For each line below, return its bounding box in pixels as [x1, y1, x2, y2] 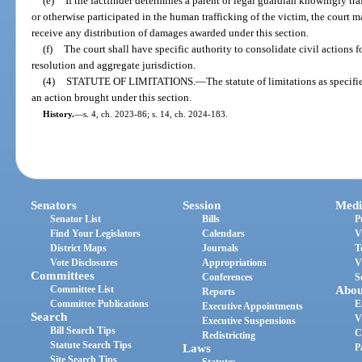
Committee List [50, 284, 115, 296]
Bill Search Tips [50, 325, 116, 337]
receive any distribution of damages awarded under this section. [32, 26, 309, 39]
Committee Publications [50, 298, 149, 310]
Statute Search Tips [50, 339, 133, 351]
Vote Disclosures [50, 257, 119, 269]
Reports [202, 286, 236, 298]
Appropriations [202, 257, 267, 269]
